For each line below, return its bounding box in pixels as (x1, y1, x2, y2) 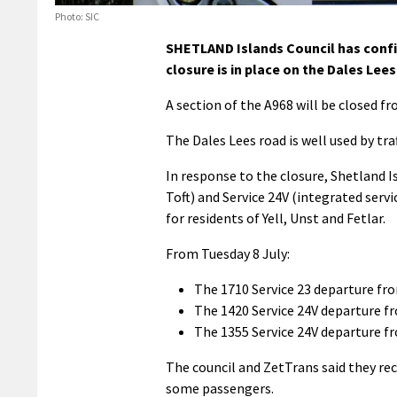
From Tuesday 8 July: (166, 244, 290, 262)
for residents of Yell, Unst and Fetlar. (166, 208, 385, 227)
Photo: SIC (55, 9, 99, 23)
